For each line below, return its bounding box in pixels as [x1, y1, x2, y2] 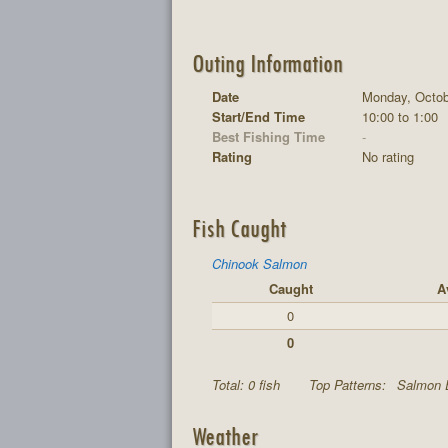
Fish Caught [191, 211, 286, 243]
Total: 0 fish [212, 374, 284, 394]
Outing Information [191, 47, 343, 78]
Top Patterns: [309, 374, 390, 394]
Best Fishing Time [212, 126, 325, 146]
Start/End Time [212, 106, 305, 126]
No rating [362, 146, 414, 166]
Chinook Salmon [212, 253, 307, 273]
